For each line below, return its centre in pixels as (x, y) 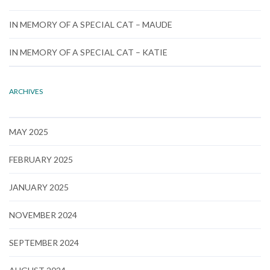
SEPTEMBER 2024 (44, 243)
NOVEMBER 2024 (43, 215)
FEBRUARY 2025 (41, 160)
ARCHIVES (26, 92)
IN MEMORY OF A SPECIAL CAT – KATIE (88, 52)
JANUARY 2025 (39, 187)
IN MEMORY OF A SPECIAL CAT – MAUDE (91, 25)
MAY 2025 (29, 132)
